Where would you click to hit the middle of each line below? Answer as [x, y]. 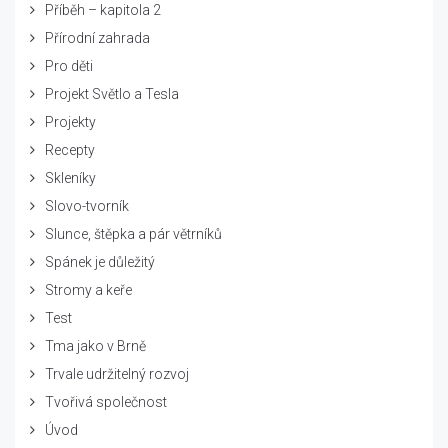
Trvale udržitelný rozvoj [117, 373]
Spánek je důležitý [100, 261]
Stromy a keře [88, 289]
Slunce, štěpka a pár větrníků [133, 233]
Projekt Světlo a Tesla [112, 93]
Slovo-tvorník [87, 205]
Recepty [70, 149]
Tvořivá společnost [106, 401]
